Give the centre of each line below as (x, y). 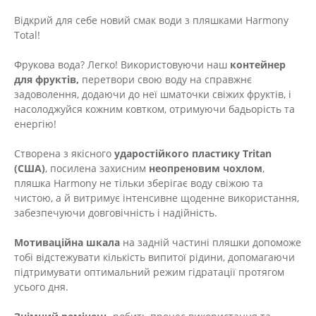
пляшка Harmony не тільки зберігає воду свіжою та (139, 183)
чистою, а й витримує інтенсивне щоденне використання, (157, 198)
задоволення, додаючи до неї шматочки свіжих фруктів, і (153, 94)
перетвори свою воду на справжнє (165, 79)
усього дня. (41, 287)
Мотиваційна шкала (68, 242)
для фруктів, (47, 79)
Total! (27, 35)
